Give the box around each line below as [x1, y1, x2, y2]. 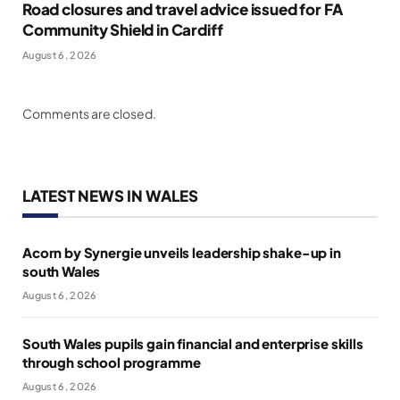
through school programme [22, 353, 201, 371]
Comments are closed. [22, 104, 156, 121]
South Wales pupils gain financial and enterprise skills [22, 334, 363, 352]
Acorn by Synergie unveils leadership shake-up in [22, 243, 341, 261]
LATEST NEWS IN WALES [22, 185, 198, 205]
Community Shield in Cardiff [22, 19, 223, 39]
